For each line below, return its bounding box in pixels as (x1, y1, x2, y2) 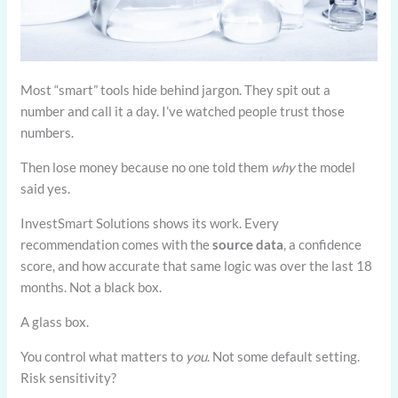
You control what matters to (20, 347, 187, 364)
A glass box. (20, 313, 90, 330)
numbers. (20, 123, 75, 140)
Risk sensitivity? (20, 369, 117, 386)
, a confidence (283, 235, 362, 252)
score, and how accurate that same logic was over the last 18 (20, 257, 373, 274)
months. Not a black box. (20, 278, 163, 295)
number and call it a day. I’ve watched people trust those (20, 102, 346, 119)
